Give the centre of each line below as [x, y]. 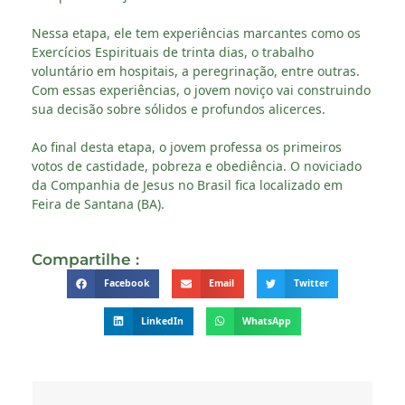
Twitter [311, 283]
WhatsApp [267, 320]
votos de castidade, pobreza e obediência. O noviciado [197, 166]
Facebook [127, 283]
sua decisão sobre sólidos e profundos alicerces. [179, 109]
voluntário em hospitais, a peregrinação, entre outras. [198, 71]
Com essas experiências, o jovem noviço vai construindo [201, 90]
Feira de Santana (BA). [98, 204]
